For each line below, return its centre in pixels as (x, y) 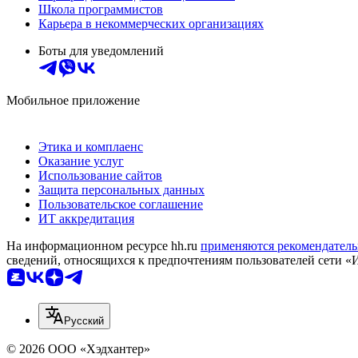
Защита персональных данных (121, 189)
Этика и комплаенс (91, 146)
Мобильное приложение (73, 100)
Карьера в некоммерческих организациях (151, 23)
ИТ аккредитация (86, 218)
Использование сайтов (100, 175)
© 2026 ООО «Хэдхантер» (78, 348)
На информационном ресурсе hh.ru (103, 245)
